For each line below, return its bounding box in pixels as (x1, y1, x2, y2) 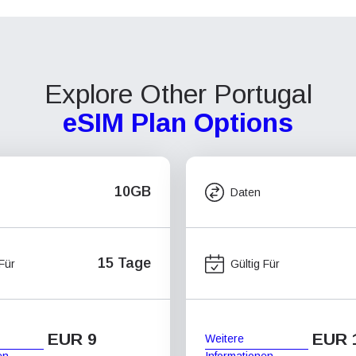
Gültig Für (230, 257, 280, 270)
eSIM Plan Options (63, 108, 293, 137)
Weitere (205, 331, 244, 345)
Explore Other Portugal (44, 79, 312, 109)
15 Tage (98, 255, 151, 271)
